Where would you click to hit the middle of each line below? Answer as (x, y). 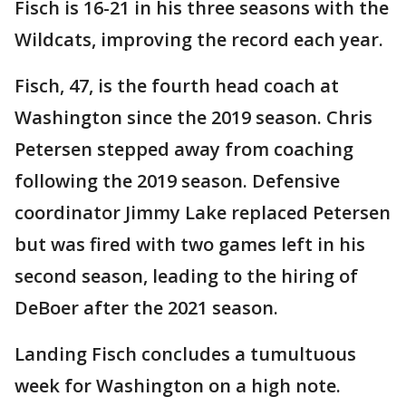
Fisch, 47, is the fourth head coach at (177, 85)
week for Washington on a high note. (178, 385)
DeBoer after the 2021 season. (146, 307)
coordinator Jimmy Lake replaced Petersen (203, 212)
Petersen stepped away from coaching (184, 149)
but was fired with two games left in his (190, 244)
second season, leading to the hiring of (186, 275)
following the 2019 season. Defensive (177, 180)
